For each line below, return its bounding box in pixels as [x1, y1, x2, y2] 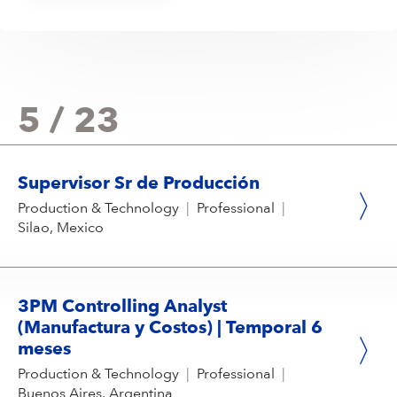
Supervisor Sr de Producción [18, 175, 260, 193]
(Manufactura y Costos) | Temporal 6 [18, 319, 323, 338]
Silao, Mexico [18, 221, 104, 236]
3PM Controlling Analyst [18, 298, 227, 316]
